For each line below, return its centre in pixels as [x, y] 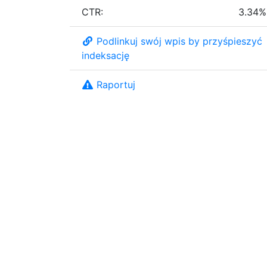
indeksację [105, 55]
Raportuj [116, 84]
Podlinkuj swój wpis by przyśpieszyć [179, 41]
